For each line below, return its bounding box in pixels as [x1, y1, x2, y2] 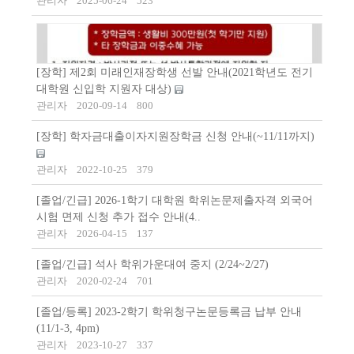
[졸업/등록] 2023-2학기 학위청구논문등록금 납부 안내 [36, 306, 302, 318]
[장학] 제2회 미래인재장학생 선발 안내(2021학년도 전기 [36, 66, 313, 79]
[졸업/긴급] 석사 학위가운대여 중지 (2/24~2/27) [36, 258, 269, 271]
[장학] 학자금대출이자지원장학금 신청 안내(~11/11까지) [36, 130, 314, 143]
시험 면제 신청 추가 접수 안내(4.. [36, 211, 201, 224]
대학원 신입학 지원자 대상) [36, 83, 175, 96]
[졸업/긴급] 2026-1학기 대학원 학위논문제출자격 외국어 [36, 194, 313, 207]
